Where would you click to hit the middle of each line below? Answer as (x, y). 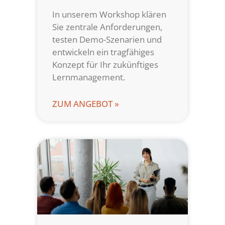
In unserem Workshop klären (109, 15)
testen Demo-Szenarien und (107, 40)
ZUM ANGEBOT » (86, 104)
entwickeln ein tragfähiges (103, 52)
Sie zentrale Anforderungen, (107, 27)
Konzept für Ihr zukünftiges (105, 65)
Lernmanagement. (89, 77)
